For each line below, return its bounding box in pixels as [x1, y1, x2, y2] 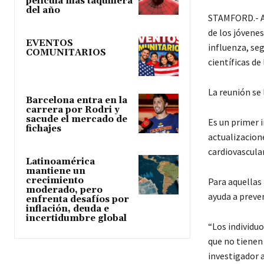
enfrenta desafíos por [26, 194, 129, 206]
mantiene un [26, 166, 85, 177]
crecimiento [26, 175, 84, 187]
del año [26, 5, 60, 16]
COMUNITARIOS [26, 47, 106, 58]
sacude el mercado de [26, 114, 127, 126]
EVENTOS [26, 38, 73, 49]
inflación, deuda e [26, 203, 109, 215]
